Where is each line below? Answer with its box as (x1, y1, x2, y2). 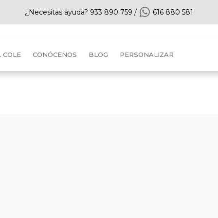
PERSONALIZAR (120, 51, 174, 58)
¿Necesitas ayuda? (25, 8, 90, 17)
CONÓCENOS (33, 51, 77, 58)
